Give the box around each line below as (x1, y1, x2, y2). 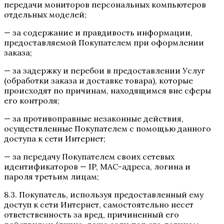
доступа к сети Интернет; (4, 133, 105, 143)
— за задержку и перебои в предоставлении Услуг (4, 65, 205, 75)
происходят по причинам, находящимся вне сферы (4, 85, 211, 95)
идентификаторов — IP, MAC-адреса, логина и (4, 161, 190, 171)
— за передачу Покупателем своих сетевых (4, 151, 174, 161)
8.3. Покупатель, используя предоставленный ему (4, 189, 203, 199)
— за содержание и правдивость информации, (4, 27, 192, 37)
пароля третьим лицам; (4, 171, 99, 181)
